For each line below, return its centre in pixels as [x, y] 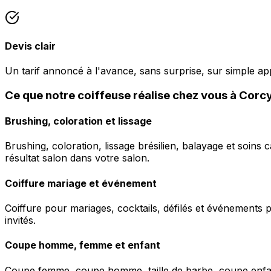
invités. [20, 220]
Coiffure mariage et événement [81, 183]
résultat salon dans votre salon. [77, 158]
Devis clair [30, 46]
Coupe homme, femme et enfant [83, 245]
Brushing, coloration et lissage [78, 121]
